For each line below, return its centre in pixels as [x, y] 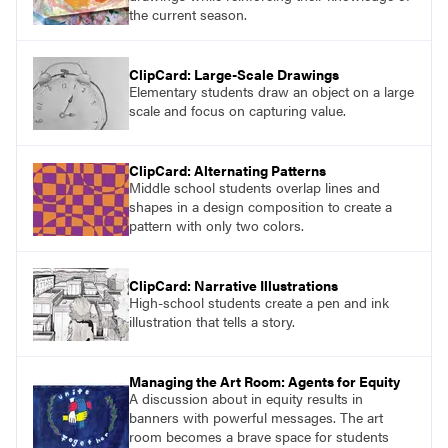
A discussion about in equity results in [246, 398]
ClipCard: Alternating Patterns [227, 170]
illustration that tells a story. [212, 321]
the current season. [188, 14]
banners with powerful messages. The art [256, 417]
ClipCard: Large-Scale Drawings [234, 74]
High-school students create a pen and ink [259, 302]
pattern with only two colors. [216, 225]
